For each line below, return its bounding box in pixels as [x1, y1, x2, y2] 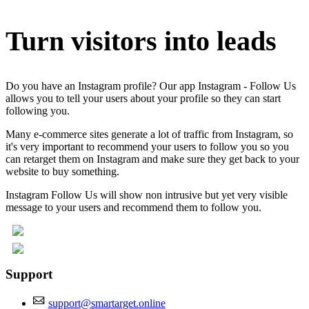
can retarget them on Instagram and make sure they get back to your [6, 152, 299, 165]
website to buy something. [6, 165, 119, 177]
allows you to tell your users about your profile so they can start [6, 92, 281, 104]
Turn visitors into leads [6, 25, 277, 57]
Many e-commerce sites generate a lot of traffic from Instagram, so [6, 128, 293, 140]
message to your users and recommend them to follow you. [6, 201, 261, 213]
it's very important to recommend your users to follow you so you [6, 140, 289, 152]
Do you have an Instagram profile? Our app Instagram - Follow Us [6, 79, 296, 92]
